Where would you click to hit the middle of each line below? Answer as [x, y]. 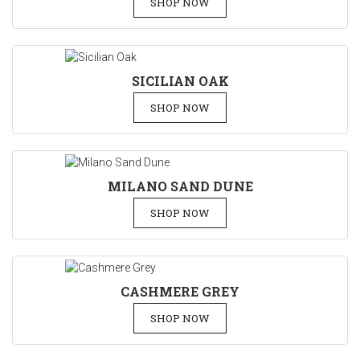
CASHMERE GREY [180, 291]
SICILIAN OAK [180, 81]
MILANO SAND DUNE [180, 186]
